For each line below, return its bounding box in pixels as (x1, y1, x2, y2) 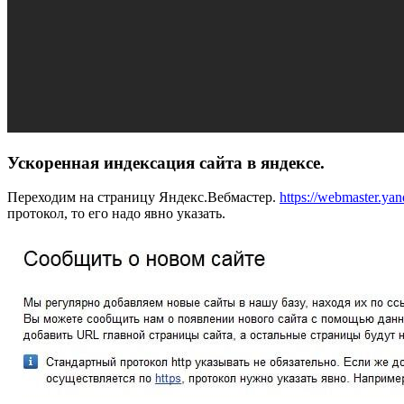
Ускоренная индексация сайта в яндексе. (7, 152, 325, 172)
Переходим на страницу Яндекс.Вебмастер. (7, 189, 280, 206)
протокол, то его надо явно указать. (7, 206, 225, 222)
